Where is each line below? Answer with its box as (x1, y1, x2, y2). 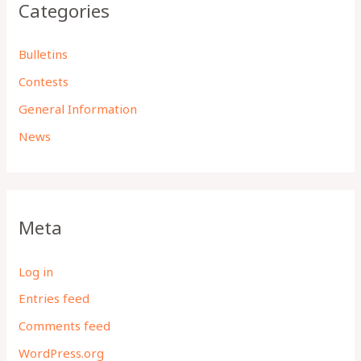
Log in (19, 263, 54, 280)
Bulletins (19, 46, 68, 63)
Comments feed (19, 317, 111, 334)
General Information (19, 100, 138, 117)
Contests (19, 73, 69, 90)
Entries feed (19, 290, 90, 307)
